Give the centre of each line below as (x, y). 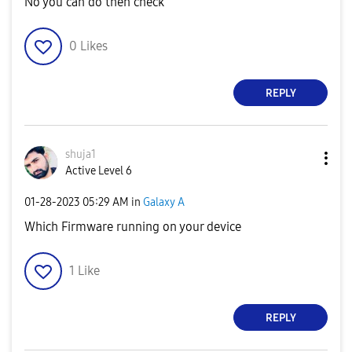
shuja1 (81, 154)
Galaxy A (164, 202)
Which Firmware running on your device (133, 227)
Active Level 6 (99, 171)
